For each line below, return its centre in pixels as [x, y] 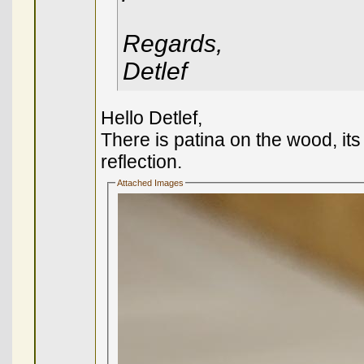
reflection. [141, 162]
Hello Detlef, [152, 118]
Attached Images [151, 183]
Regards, [173, 44]
